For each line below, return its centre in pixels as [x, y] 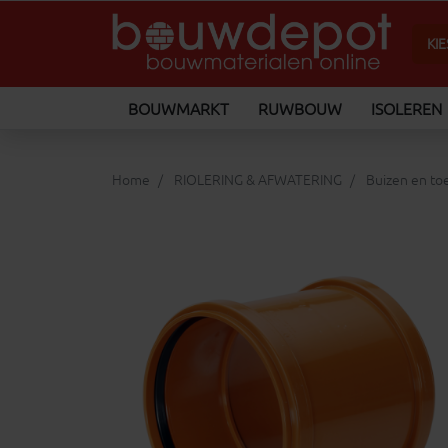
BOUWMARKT [178, 109]
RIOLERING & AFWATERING [258, 180]
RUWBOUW [300, 109]
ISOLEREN [406, 109]
